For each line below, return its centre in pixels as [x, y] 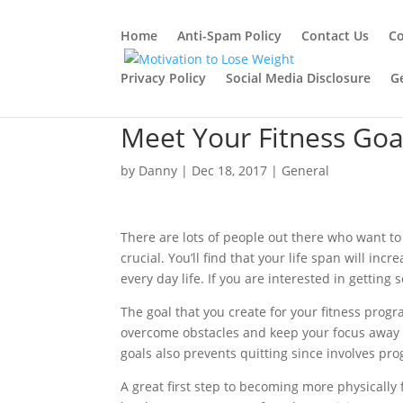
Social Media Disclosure [299, 78]
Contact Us [336, 36]
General [306, 170]
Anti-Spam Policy [230, 36]
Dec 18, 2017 [230, 170]
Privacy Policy [164, 78]
